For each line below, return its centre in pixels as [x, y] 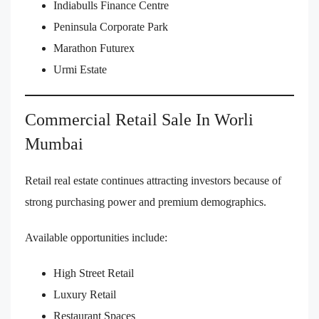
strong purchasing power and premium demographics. [146, 202]
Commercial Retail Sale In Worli [139, 120]
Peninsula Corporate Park [111, 27]
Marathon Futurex [94, 48]
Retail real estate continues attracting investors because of [153, 181]
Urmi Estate [80, 70]
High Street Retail [94, 273]
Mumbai [54, 144]
